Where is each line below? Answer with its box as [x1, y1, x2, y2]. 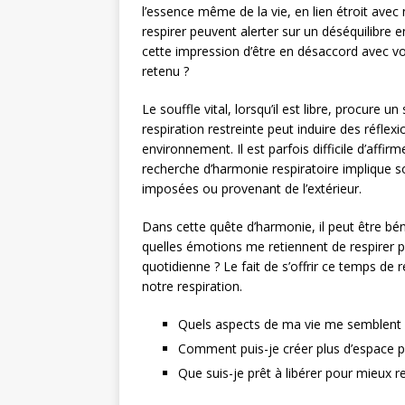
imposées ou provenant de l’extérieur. [142, 179, 362, 197]
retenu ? [142, 61, 189, 80]
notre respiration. [142, 277, 242, 295]
